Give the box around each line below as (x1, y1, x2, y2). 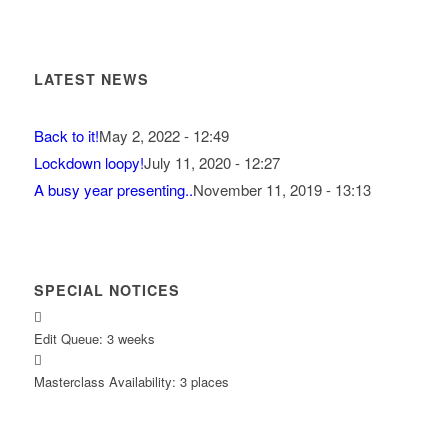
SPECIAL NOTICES (33, 280, 180, 301)
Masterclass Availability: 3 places (33, 372, 229, 392)
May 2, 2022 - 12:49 (98, 125, 229, 147)
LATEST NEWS (33, 69, 149, 90)
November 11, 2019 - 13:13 (192, 179, 371, 201)
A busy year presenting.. (33, 179, 193, 201)
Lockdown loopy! (33, 152, 144, 174)
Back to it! (33, 125, 99, 147)
